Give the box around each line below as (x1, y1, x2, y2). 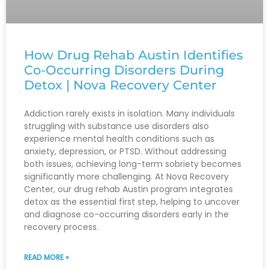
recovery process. (24, 220, 98, 233)
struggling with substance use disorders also (24, 119, 209, 132)
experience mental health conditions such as (24, 132, 214, 145)
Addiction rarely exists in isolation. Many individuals (24, 107, 235, 119)
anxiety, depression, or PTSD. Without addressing (24, 145, 226, 157)
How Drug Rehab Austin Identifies (24, 47, 243, 62)
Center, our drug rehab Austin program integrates (24, 183, 233, 195)
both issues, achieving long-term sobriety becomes (24, 157, 241, 170)
